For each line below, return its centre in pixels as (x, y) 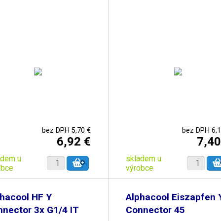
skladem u (143, 158)
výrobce (139, 168)
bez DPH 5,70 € (66, 130)
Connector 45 (155, 210)
